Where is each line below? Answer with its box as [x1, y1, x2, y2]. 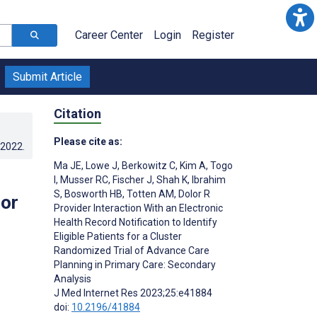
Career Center [75, 28, 143, 42]
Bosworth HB [62, 188, 122, 200]
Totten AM [125, 188, 174, 200]
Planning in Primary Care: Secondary [54, 258, 216, 270]
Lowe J [83, 159, 117, 171]
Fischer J [110, 173, 152, 185]
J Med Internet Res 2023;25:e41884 [54, 287, 212, 299]
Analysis [54, 272, 91, 284]
